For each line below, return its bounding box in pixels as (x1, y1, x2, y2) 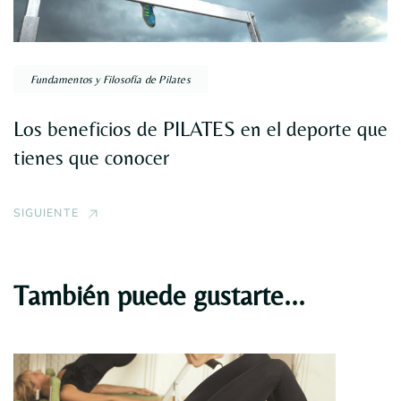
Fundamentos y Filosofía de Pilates (30, 72, 191, 86)
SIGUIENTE (13, 205, 79, 219)
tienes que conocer (13, 145, 169, 169)
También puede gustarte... (13, 278, 305, 311)
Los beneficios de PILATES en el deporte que (13, 116, 388, 141)
